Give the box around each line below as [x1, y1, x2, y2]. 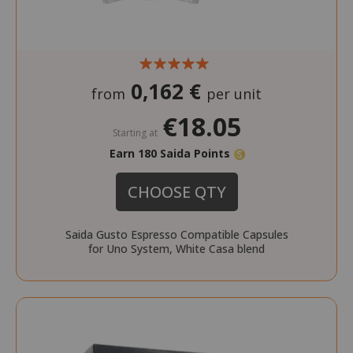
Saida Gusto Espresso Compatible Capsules [65, 227, 288, 243]
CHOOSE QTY [127, 181, 226, 203]
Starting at [112, 126, 158, 140]
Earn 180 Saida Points [109, 146, 233, 162]
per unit [206, 84, 262, 104]
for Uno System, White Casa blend [88, 241, 265, 257]
